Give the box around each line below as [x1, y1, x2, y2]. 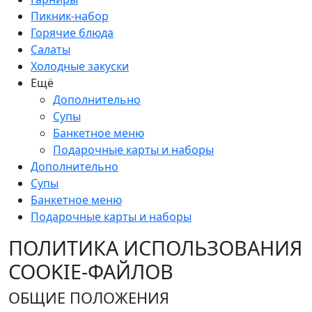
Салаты [31, 42, 70, 58]
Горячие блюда [31, 25, 114, 41]
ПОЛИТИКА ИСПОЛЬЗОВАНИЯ [8, 234, 302, 262]
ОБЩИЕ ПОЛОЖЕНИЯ [8, 288, 169, 309]
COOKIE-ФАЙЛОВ [8, 258, 173, 286]
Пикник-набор [31, 8, 109, 24]
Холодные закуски [31, 58, 129, 75]
